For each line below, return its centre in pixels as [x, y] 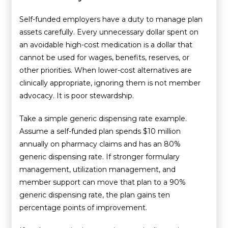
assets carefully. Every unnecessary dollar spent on [109, 32]
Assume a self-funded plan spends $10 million [100, 131]
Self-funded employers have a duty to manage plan [111, 19]
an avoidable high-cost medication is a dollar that [106, 45]
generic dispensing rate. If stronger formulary [100, 156]
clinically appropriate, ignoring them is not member [110, 83]
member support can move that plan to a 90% [103, 182]
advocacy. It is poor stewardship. [77, 95]
